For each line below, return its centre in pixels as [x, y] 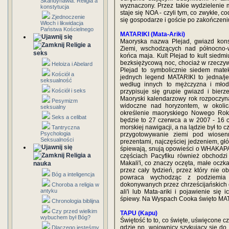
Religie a [78, 45]
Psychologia [55, 133]
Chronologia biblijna [75, 201]
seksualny [53, 107]
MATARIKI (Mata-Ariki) [153, 34]
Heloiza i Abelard [72, 64]
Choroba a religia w [75, 185]
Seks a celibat [69, 117]
